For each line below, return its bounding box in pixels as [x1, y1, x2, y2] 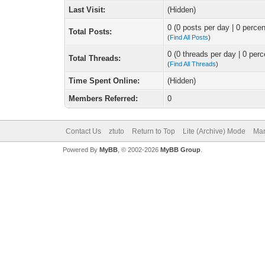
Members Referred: [69, 94, 138, 103]
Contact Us [65, 127, 101, 135]
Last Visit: [69, 5, 106, 14]
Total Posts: [69, 27, 112, 36]
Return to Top [131, 127, 175, 135]
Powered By [62, 146, 99, 153]
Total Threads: [69, 54, 121, 63]
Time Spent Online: [69, 76, 140, 85]
